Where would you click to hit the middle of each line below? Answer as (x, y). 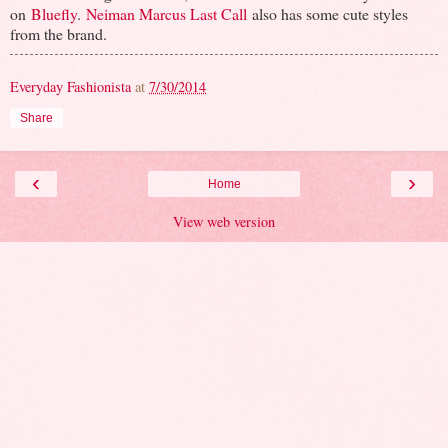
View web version (224, 221)
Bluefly (54, 13)
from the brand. (58, 33)
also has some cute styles (327, 13)
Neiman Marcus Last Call (166, 13)
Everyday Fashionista (70, 86)
